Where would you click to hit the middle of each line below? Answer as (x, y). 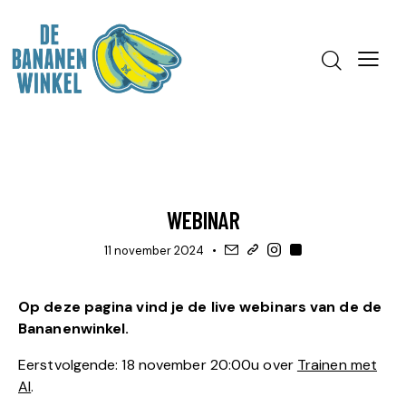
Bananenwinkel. (74, 328)
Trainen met (337, 364)
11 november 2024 (154, 250)
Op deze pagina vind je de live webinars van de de (200, 306)
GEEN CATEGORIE (203, 188)
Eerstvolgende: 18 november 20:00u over (158, 364)
